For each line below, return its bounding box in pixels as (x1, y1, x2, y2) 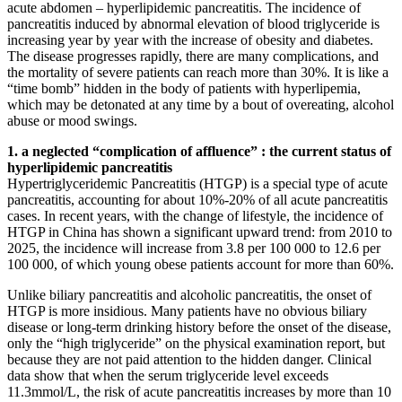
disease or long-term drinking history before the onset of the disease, (7, 319, 391, 336)
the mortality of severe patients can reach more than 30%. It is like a (7, 65, 389, 81)
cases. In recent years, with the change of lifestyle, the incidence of (7, 208, 383, 224)
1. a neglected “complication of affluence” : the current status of (7, 144, 391, 160)
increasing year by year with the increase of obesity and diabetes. (7, 32, 373, 48)
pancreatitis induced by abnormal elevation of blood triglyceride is (7, 16, 380, 32)
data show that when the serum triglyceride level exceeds (7, 368, 328, 384)
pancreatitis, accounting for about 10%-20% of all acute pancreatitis (7, 192, 388, 208)
